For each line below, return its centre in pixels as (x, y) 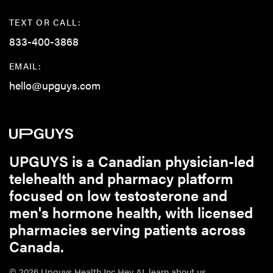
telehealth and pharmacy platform (121, 178)
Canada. (37, 246)
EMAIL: (26, 66)
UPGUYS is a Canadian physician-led (132, 161)
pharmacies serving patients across (127, 229)
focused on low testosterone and (118, 195)
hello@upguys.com (55, 85)
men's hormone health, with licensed (131, 212)
